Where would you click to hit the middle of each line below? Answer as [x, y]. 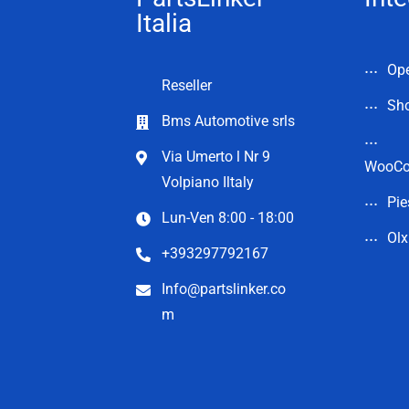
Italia [164, 23]
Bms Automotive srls [228, 121]
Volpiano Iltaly [208, 182]
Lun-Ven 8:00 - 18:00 [228, 217]
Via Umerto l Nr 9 [216, 156]
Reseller [187, 85]
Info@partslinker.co [224, 288]
